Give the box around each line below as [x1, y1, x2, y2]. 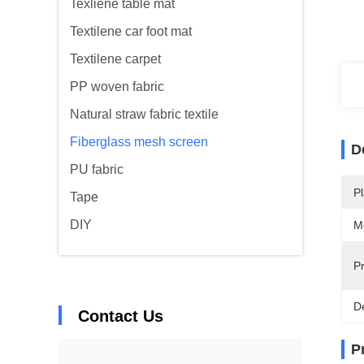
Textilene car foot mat [70, 24, 192, 38]
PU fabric [70, 162, 123, 176]
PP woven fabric [70, 80, 164, 93]
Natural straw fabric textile [70, 107, 219, 121]
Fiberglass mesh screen [70, 135, 208, 149]
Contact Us [78, 307, 163, 325]
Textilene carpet [70, 52, 161, 66]
